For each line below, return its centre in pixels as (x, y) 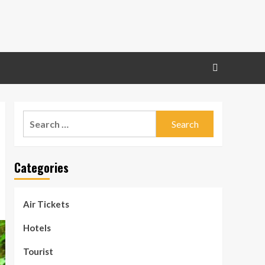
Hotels (37, 228)
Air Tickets (46, 204)
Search (37, 118)
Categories (41, 168)
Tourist (38, 252)
